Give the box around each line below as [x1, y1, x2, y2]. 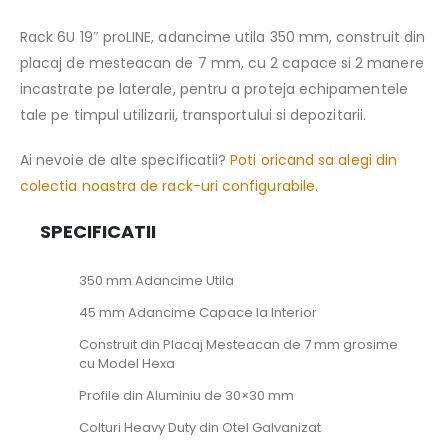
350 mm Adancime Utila [78, 271, 234, 290]
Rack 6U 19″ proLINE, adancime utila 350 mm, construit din [20, 27, 425, 48]
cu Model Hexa [78, 354, 175, 373]
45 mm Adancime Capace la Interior [78, 303, 317, 322]
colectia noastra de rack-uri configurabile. [20, 175, 319, 196]
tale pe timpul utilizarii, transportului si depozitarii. [20, 105, 366, 126]
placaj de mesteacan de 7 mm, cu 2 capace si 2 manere [20, 53, 424, 74]
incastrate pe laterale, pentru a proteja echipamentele [20, 79, 408, 100]
